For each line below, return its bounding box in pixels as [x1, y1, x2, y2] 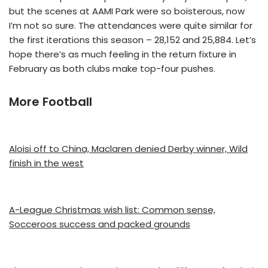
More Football [9, 93, 92, 111]
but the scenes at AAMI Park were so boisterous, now [9, 5, 245, 18]
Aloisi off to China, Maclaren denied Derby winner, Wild [9, 142, 248, 156]
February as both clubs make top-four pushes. [9, 62, 215, 75]
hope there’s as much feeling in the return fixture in [9, 48, 236, 61]
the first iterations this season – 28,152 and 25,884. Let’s [9, 33, 256, 47]
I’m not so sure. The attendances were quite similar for [9, 19, 252, 32]
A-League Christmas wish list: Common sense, [9, 203, 215, 217]
